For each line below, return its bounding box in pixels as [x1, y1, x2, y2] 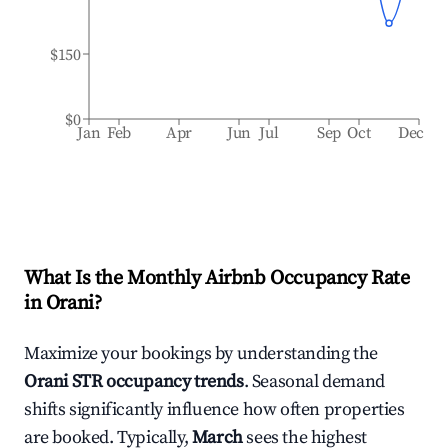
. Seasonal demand [243, 370, 385, 393]
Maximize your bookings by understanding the [24, 342, 378, 365]
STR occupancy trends [68, 370, 244, 393]
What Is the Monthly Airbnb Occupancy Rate [24, 266, 410, 291]
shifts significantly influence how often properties [24, 398, 405, 421]
